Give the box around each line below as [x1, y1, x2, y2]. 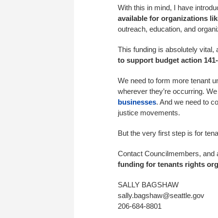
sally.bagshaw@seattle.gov [118, 191, 204, 200]
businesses [118, 98, 156, 106]
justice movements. [118, 109, 180, 117]
